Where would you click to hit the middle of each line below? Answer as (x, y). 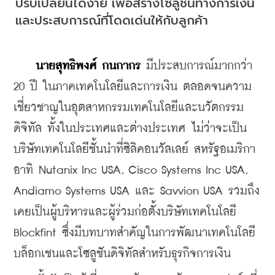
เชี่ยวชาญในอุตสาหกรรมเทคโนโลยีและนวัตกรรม (129, 107)
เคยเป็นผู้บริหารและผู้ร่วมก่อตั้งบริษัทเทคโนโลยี (125, 212)
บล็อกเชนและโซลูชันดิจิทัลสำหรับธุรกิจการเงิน (125, 254)
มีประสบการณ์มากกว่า (196, 66)
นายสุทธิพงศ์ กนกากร (88, 66)
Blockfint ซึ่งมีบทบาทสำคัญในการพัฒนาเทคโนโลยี (134, 233)
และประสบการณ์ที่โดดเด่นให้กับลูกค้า (112, 20)
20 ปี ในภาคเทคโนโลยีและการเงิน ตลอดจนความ (133, 87)
